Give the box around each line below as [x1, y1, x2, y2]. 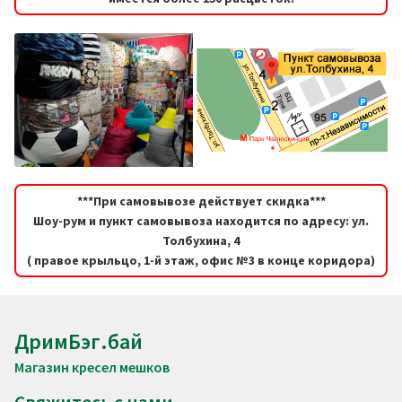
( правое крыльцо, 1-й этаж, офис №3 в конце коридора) [27, 252, 375, 269]
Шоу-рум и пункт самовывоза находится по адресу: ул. [33, 213, 369, 230]
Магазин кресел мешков [14, 358, 170, 377]
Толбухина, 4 [162, 232, 240, 249]
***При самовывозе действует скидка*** [76, 193, 326, 210]
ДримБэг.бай [14, 328, 143, 356]
